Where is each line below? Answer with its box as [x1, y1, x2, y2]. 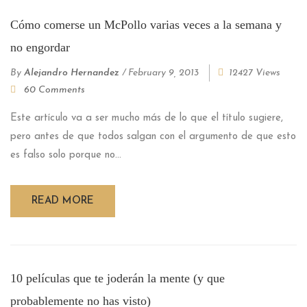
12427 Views [229, 67, 280, 78]
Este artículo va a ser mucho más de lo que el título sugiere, [10, 112, 283, 123]
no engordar [10, 40, 70, 54]
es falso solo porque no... [10, 149, 121, 160]
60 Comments [24, 84, 85, 95]
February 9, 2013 [128, 67, 199, 78]
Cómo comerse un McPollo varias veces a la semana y [10, 17, 282, 32]
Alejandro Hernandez [24, 67, 119, 78]
